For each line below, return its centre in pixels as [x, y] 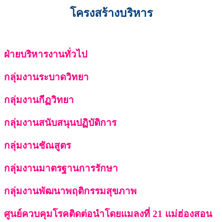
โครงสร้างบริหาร [111, 13]
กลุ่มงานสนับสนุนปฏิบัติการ [60, 123]
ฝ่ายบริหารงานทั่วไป [46, 54]
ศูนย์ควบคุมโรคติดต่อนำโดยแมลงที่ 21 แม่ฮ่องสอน [108, 214]
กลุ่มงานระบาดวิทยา [46, 77]
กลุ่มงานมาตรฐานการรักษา [61, 168]
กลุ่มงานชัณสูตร [37, 145]
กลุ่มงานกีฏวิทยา [39, 100]
